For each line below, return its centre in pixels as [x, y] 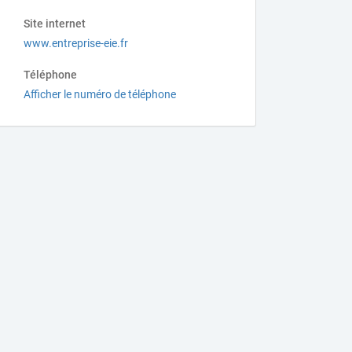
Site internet [55, 24]
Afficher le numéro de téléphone [100, 94]
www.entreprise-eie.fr [76, 43]
